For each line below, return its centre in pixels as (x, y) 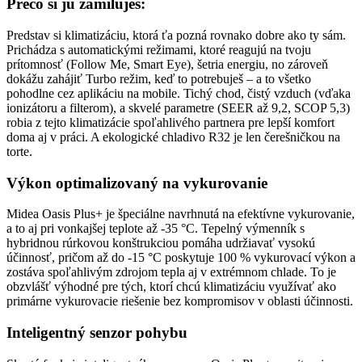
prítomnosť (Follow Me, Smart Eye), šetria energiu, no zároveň (167, 64)
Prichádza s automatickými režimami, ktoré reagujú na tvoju (159, 49)
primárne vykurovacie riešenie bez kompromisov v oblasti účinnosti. (180, 301)
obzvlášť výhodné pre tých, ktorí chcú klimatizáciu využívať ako (171, 287)
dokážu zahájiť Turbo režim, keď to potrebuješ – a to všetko (159, 78)
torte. (19, 151)
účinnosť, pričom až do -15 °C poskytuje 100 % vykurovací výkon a (181, 258)
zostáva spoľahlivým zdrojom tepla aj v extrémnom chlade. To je (171, 272)
